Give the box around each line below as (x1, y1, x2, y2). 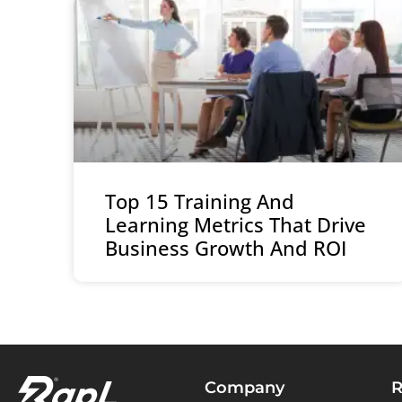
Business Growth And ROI (105, 234, 346, 262)
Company (205, 378, 284, 398)
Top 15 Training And (105, 188, 294, 215)
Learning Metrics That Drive (105, 211, 366, 239)
